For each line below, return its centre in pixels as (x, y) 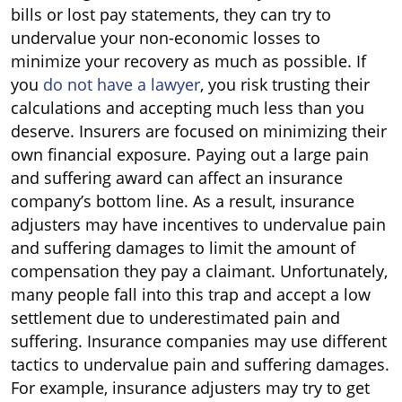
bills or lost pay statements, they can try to (171, 14)
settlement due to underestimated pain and (175, 318)
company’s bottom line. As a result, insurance (183, 201)
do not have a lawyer (122, 84)
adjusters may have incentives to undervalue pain (198, 224)
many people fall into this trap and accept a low (191, 294)
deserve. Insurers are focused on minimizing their (199, 131)
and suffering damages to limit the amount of (183, 248)
